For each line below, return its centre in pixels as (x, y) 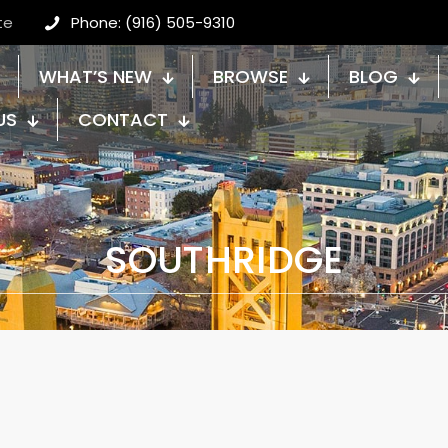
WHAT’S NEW (95, 76)
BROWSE (250, 76)
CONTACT (123, 119)
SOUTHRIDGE (224, 259)
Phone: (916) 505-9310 (153, 22)
